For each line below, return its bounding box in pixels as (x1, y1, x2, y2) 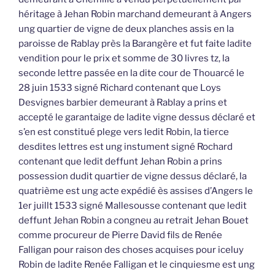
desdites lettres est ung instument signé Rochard (18, 141, 233, 153)
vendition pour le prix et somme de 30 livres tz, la (18, 53, 230, 64)
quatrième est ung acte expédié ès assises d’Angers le (18, 185, 253, 197)
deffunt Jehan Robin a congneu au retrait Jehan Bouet (18, 215, 249, 227)
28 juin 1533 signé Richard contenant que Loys (18, 82, 221, 94)
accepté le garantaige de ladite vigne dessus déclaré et (18, 112, 255, 123)
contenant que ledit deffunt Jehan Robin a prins (18, 156, 222, 168)
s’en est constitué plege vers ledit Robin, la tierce (18, 126, 229, 138)
